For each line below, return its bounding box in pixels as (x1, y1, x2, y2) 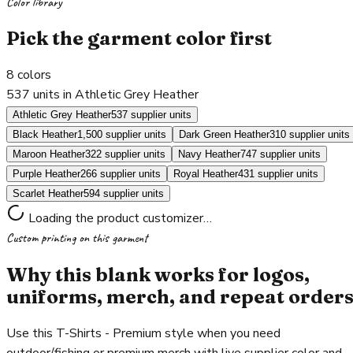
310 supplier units (269, 128, 350, 141)
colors (14, 66, 51, 84)
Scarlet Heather (13, 188, 84, 200)
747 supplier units (240, 148, 321, 161)
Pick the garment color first (6, 27, 272, 50)
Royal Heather (173, 168, 238, 180)
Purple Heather (13, 168, 80, 180)
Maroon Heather (13, 148, 85, 161)
